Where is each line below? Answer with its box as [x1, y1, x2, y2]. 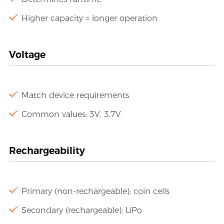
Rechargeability [8, 145, 85, 157]
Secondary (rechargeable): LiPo [21, 205, 142, 215]
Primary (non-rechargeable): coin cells [21, 186, 169, 196]
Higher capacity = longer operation [21, 13, 157, 23]
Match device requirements [21, 90, 129, 100]
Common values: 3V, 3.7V [21, 109, 121, 119]
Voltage [8, 49, 45, 61]
